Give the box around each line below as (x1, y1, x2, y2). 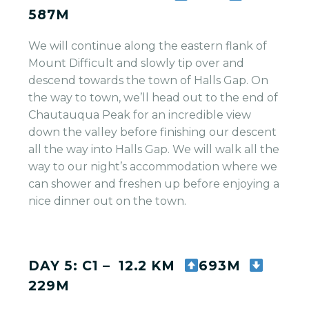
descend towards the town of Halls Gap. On (28, 73, 269, 87)
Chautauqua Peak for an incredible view (28, 108, 252, 121)
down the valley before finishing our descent (28, 125, 277, 139)
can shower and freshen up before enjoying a (28, 177, 280, 190)
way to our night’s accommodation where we (28, 159, 278, 173)
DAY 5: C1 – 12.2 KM (28, 257, 184, 274)
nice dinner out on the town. (28, 194, 187, 208)
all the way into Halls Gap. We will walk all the (28, 142, 280, 156)
